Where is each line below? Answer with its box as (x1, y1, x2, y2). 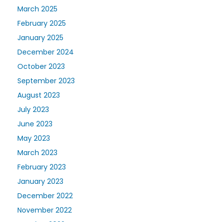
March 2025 (17, 3, 57, 14)
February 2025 (17, 18, 66, 28)
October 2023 (17, 61, 65, 71)
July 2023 (17, 104, 49, 114)
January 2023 (17, 176, 63, 186)
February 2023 (17, 162, 66, 172)
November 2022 (17, 205, 72, 215)
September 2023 (17, 75, 75, 86)
